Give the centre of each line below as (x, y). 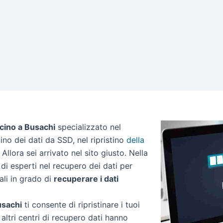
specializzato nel (88, 127)
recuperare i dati (86, 179)
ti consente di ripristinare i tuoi (81, 205)
